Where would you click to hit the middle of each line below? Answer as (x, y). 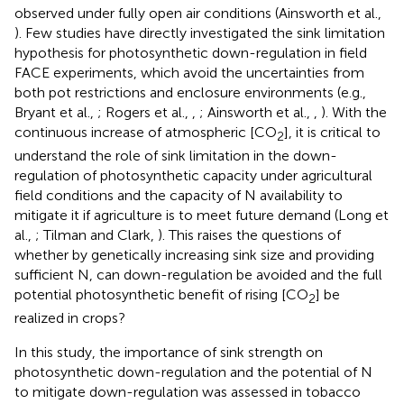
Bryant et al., (56, 112)
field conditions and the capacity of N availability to (179, 195)
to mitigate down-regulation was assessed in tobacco (188, 391)
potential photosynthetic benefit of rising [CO (161, 294)
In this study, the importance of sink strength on (169, 352)
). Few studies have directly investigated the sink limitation (200, 32)
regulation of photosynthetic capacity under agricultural (193, 175)
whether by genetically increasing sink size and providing (194, 254)
